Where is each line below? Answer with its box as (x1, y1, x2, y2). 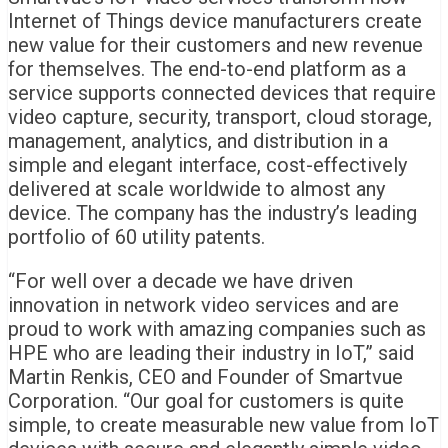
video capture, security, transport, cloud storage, (8, 105, 432, 130)
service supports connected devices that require (8, 81, 436, 106)
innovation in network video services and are (8, 293, 399, 318)
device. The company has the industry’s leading (8, 201, 417, 226)
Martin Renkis (8, 365, 129, 390)
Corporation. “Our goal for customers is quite (8, 389, 404, 414)
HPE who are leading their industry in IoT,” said (8, 341, 414, 366)
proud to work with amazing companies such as (8, 317, 426, 342)
